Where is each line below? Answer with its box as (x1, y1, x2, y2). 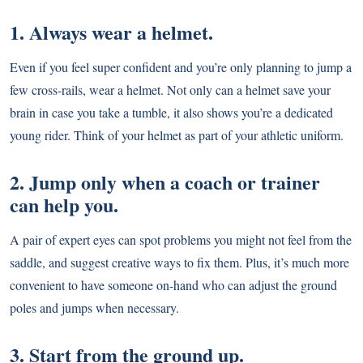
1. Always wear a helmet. (10, 18, 213, 47)
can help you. (10, 190, 118, 220)
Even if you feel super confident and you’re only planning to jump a (10, 58, 352, 76)
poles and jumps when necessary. (10, 299, 179, 317)
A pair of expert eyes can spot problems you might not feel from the (10, 231, 352, 249)
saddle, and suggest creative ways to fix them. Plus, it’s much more (10, 254, 349, 271)
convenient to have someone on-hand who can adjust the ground (10, 276, 337, 294)
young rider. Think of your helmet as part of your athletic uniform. (10, 126, 344, 144)
